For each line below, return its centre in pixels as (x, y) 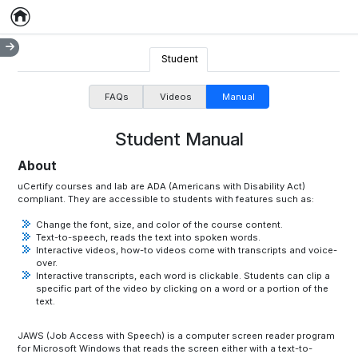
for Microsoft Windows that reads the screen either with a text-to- (165, 348)
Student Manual (179, 139)
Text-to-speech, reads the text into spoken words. (148, 237)
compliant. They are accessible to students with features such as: (166, 199)
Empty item (65, 24)
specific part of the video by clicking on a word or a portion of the (182, 288)
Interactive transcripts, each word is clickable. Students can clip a (183, 275)
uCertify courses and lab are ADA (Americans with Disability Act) (162, 186)
